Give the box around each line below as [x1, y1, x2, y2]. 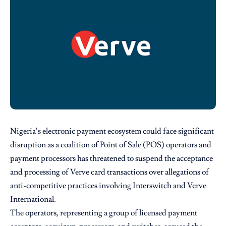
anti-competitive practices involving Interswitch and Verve [10, 180, 206, 191]
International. [10, 194, 56, 204]
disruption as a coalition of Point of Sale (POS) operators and [10, 139, 211, 150]
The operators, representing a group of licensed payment [10, 207, 197, 218]
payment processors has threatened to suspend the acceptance [10, 153, 213, 163]
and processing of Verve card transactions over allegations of [10, 166, 209, 177]
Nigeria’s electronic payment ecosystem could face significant [10, 126, 214, 136]
